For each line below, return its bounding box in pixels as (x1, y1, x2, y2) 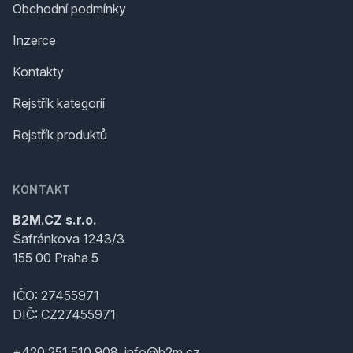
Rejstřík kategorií (13, 95, 105, 111)
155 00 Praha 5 (13, 250, 98, 266)
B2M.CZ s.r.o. (13, 212, 97, 228)
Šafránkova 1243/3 (13, 231, 124, 247)
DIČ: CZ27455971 (13, 307, 116, 322)
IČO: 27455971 (13, 288, 99, 303)
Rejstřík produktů (13, 127, 107, 143)
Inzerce (13, 32, 56, 48)
